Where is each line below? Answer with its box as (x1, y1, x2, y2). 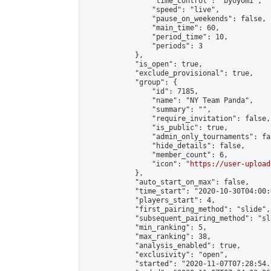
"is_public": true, (84, 123, 228, 132)
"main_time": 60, (84, 24, 220, 32)
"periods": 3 (84, 42, 203, 50)
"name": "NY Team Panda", (84, 96, 253, 105)
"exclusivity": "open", (84, 250, 228, 259)
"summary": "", (84, 105, 211, 114)
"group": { (84, 78, 177, 87)
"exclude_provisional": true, (84, 69, 253, 77)
